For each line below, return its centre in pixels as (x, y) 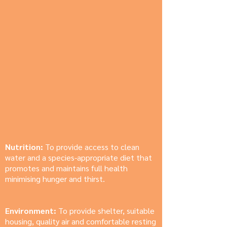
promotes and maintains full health (66, 168)
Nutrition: (24, 147)
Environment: (32, 211)
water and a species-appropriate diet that (79, 157)
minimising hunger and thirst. (55, 179)
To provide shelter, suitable (106, 211)
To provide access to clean (91, 147)
